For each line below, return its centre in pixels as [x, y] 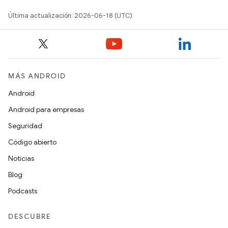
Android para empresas [46, 110]
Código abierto [32, 142]
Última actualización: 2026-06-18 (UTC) [70, 16]
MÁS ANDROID [37, 76]
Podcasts [23, 191]
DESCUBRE [30, 217]
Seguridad [25, 126]
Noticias [21, 159]
